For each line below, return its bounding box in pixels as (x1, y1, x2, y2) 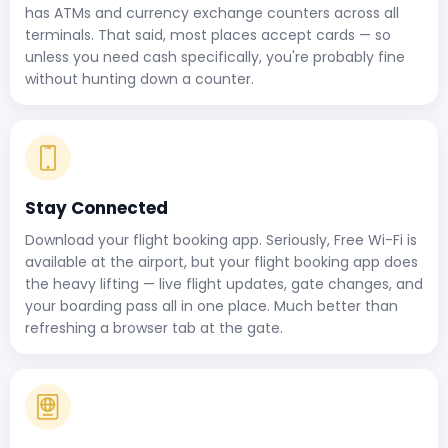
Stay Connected (25, 195, 168, 220)
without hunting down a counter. (25, 68, 254, 89)
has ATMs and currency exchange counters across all (25, 2, 399, 23)
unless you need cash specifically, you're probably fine (25, 46, 405, 67)
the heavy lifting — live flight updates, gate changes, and (25, 273, 423, 294)
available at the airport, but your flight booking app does (25, 251, 418, 272)
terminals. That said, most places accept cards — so (25, 24, 391, 45)
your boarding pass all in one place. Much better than (25, 295, 398, 316)
